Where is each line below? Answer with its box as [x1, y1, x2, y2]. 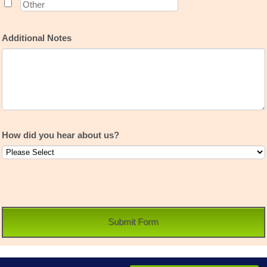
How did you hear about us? [2, 130, 119, 140]
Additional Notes [2, 33, 72, 43]
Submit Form [108, 217, 159, 227]
